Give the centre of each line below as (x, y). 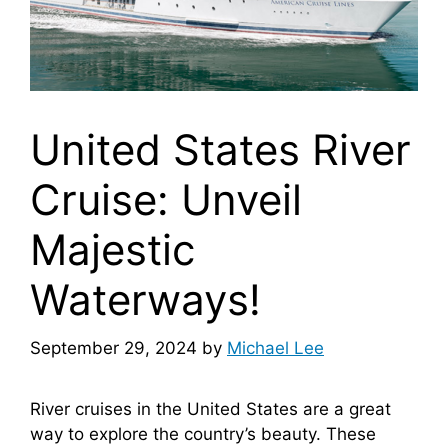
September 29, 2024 (113, 348)
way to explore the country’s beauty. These (203, 434)
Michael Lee (275, 348)
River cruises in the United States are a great (210, 409)
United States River (220, 149)
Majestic (112, 249)
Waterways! (145, 299)
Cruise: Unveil (166, 199)
